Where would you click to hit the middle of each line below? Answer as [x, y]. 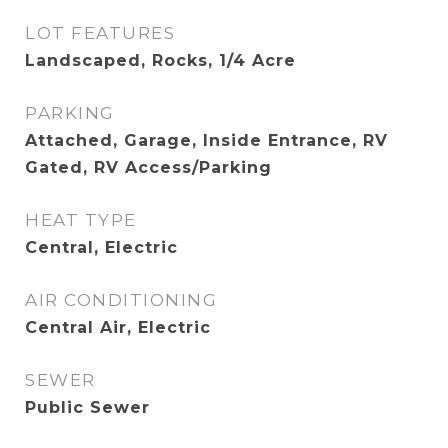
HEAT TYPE [81, 220]
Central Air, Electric [118, 327]
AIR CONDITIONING [121, 300]
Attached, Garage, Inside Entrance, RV [206, 140]
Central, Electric [101, 247]
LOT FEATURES [100, 33]
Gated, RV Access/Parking [148, 167]
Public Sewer [87, 407]
